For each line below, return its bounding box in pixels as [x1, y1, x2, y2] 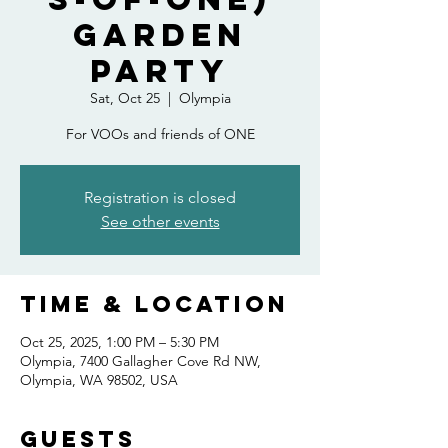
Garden [73, 15, 247, 55]
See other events [100, 212, 220, 231]
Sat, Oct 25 [89, 89, 160, 107]
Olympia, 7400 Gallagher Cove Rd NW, [20, 352, 261, 370]
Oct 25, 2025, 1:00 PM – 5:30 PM [20, 333, 219, 351]
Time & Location [20, 290, 289, 318]
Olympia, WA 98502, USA [20, 371, 178, 389]
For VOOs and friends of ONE [65, 125, 255, 143]
